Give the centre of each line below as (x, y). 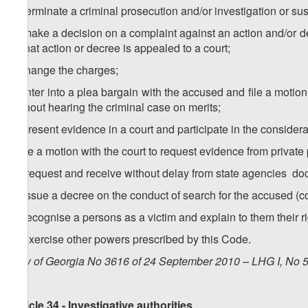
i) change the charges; (64, 70)
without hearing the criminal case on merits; (115, 107)
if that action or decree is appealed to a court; (123, 48)
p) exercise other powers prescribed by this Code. (131, 239)
